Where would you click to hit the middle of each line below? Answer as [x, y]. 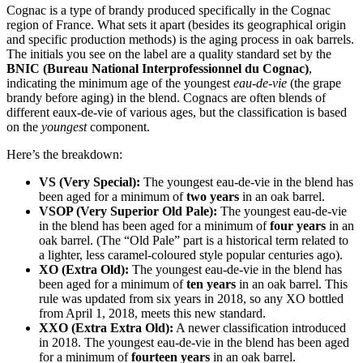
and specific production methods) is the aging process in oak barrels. [180, 40]
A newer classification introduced [260, 328]
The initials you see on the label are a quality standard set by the [169, 54]
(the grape [314, 83]
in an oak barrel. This [292, 284]
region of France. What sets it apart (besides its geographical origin [176, 25]
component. [118, 127]
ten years [211, 284]
